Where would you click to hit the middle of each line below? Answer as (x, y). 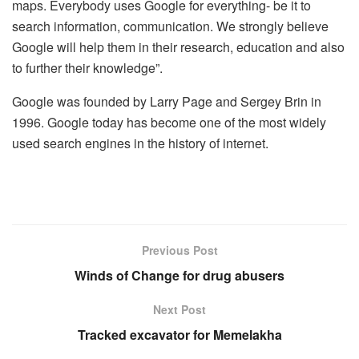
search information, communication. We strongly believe (170, 26)
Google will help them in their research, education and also (178, 46)
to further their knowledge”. (87, 67)
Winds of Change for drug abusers (179, 275)
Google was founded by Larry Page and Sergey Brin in (167, 101)
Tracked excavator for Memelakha (179, 334)
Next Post (179, 309)
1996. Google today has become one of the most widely (169, 122)
